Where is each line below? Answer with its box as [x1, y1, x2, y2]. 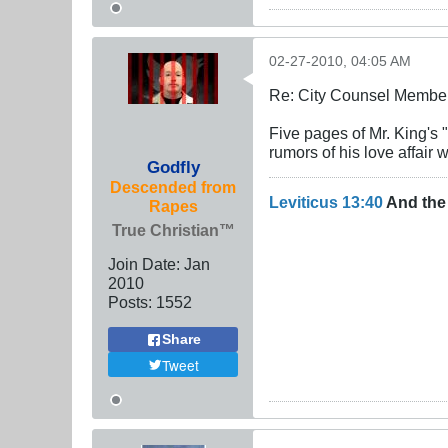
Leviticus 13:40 [269, 193, 383, 212]
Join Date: [108, 255, 180, 274]
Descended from [110, 178, 236, 197]
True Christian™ [111, 221, 235, 240]
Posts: [108, 293, 152, 312]
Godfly [146, 157, 200, 178]
